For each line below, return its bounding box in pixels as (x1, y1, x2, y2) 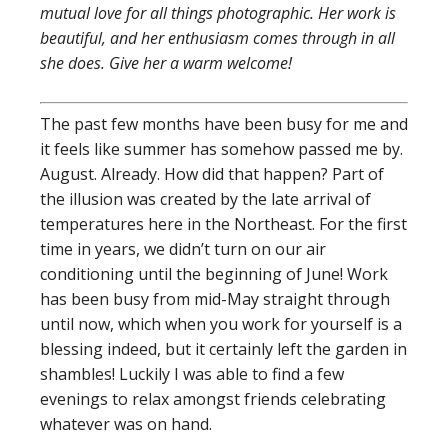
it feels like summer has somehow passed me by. (40, 138, 403, 160)
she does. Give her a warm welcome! (40, 52, 292, 74)
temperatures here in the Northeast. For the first (40, 213, 407, 235)
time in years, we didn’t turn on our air (40, 238, 326, 260)
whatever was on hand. (40, 413, 212, 435)
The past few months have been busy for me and (40, 113, 408, 135)
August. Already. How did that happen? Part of (40, 163, 384, 185)
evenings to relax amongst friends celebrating (40, 388, 386, 410)
